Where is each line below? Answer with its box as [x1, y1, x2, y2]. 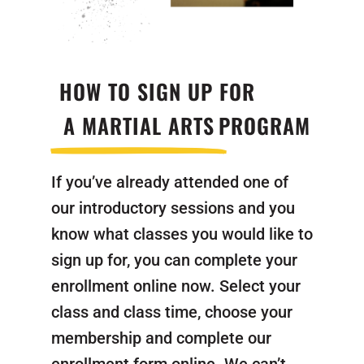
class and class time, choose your [50, 302, 292, 323]
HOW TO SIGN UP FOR [58, 76, 255, 108]
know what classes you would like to [50, 224, 313, 245]
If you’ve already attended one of [50, 172, 288, 193]
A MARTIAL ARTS [63, 110, 214, 142]
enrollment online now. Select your [50, 276, 301, 297]
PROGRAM [218, 110, 310, 142]
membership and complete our [50, 328, 271, 349]
